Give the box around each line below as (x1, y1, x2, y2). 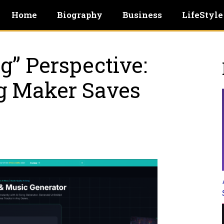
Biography (57, 9, 102, 20)
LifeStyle (182, 9, 223, 20)
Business (122, 9, 162, 20)
